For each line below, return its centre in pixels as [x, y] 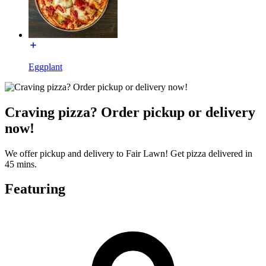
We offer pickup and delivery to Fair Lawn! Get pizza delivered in [129, 153]
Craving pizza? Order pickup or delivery [130, 112]
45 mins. [21, 164]
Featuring [35, 189]
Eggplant [45, 66]
